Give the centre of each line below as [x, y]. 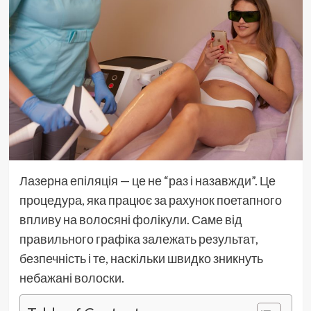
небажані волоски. [72, 277]
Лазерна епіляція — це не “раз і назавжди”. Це [147, 180]
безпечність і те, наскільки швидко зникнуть [141, 258]
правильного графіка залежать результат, [138, 238]
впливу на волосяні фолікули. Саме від [131, 219]
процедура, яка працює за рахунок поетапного [150, 200]
